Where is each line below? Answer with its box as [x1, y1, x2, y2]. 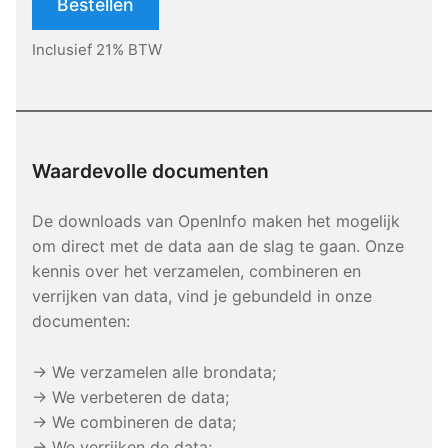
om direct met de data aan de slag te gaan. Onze [32, 236, 404, 257]
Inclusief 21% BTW [32, 40, 162, 60]
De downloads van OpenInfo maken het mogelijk [32, 211, 400, 232]
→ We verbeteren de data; [32, 387, 229, 408]
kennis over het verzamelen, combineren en [32, 261, 361, 282]
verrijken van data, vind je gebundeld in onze [32, 286, 372, 307]
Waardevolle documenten [32, 159, 269, 184]
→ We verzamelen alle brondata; [32, 362, 276, 383]
